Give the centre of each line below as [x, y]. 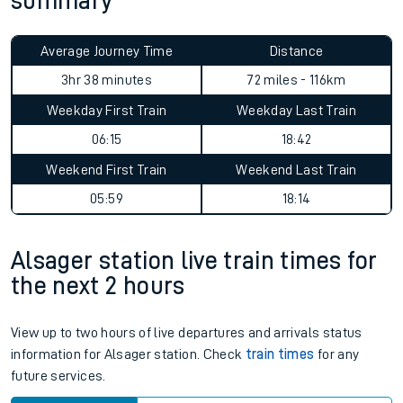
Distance [296, 51]
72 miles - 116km [296, 80]
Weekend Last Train [296, 170]
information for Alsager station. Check [128, 354]
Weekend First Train [107, 170]
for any [337, 354]
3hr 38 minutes [107, 80]
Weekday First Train [107, 111]
